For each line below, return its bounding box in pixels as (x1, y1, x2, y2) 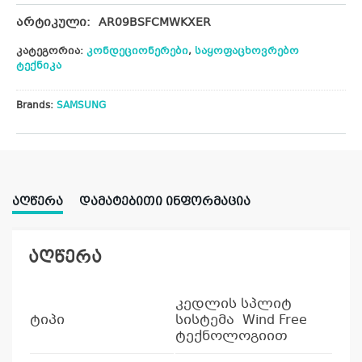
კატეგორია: (16, 44, 86, 60)
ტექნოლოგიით (175, 326, 288, 347)
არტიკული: (16, 14, 90, 32)
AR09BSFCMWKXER (99, 14, 211, 32)
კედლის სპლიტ (175, 294, 292, 315)
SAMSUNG (57, 99, 106, 114)
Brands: (16, 99, 57, 114)
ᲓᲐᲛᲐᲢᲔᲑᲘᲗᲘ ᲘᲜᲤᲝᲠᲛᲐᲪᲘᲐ (79, 193, 250, 212)
